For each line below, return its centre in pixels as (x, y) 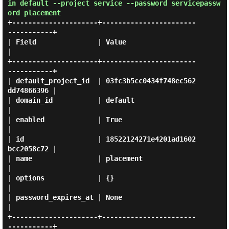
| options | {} (61, 178)
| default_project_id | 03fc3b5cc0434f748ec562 (101, 81)
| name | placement (75, 158)
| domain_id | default (71, 100)
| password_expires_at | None (65, 197)
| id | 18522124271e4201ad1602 (101, 139)
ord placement (34, 13)
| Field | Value (67, 42)
